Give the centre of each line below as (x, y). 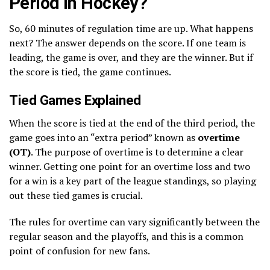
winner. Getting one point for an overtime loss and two (130, 166)
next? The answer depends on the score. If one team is (127, 42)
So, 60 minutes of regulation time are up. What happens (131, 28)
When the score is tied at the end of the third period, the (132, 123)
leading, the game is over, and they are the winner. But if (131, 57)
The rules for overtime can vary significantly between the (134, 221)
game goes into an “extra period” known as (103, 137)
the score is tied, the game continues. (90, 71)
